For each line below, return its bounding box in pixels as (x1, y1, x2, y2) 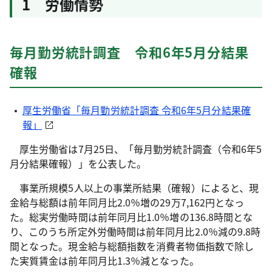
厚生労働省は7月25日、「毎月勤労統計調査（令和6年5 (10, 141, 262, 156)
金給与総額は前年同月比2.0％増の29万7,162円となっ (10, 195, 245, 209)
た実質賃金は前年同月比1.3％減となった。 (10, 253, 199, 268)
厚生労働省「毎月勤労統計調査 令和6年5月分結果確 (22, 103, 251, 117)
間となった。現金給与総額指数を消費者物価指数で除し (10, 239, 254, 253)
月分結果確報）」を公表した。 (10, 156, 147, 171)
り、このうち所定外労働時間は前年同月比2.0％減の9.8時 (10, 224, 261, 239)
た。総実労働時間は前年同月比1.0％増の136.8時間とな (10, 209, 253, 224)
